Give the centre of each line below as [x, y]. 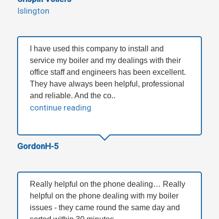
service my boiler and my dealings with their [105, 61]
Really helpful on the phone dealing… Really [108, 184]
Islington [33, 11]
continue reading [61, 108]
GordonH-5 [38, 146]
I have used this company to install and [97, 49]
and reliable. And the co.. [73, 96]
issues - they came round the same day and [105, 208]
